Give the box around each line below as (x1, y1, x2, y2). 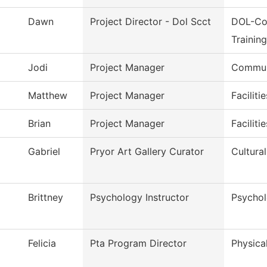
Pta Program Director (90, 237, 187, 250)
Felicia (28, 237, 56, 250)
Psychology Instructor (90, 191, 189, 204)
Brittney (28, 191, 63, 204)
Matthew (28, 89, 67, 102)
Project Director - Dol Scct (90, 15, 211, 28)
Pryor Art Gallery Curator (90, 145, 204, 158)
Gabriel (28, 145, 60, 158)
